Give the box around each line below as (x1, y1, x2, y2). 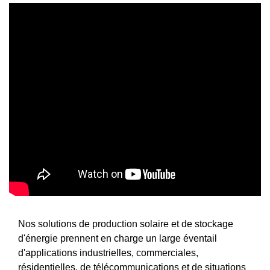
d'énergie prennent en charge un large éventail (18, 233, 217, 243)
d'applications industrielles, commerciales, (18, 247, 198, 258)
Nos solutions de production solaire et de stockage (18, 218, 233, 229)
